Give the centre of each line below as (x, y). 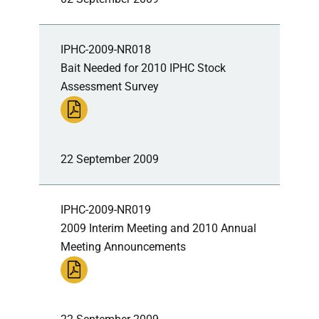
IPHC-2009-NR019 (106, 209)
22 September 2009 (110, 159)
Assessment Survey (110, 86)
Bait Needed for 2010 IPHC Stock (143, 68)
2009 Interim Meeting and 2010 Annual (158, 228)
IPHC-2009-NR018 (106, 49)
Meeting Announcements (123, 246)
